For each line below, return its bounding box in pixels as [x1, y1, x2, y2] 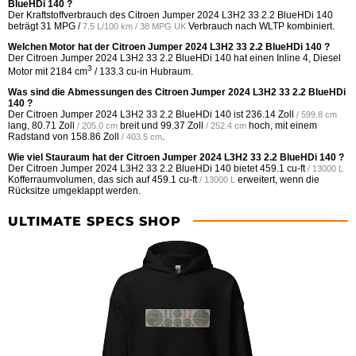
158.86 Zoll [71, 130, 119, 142]
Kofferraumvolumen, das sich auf [8, 173, 152, 185]
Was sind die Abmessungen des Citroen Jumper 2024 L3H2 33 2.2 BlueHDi [8, 86, 346, 98]
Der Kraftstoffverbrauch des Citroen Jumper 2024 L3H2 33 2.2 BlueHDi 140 [8, 9, 333, 21]
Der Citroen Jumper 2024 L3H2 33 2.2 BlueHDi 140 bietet [8, 162, 260, 174]
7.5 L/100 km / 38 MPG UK [83, 21, 186, 31]
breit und [118, 119, 161, 131]
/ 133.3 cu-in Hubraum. [92, 65, 193, 77]
